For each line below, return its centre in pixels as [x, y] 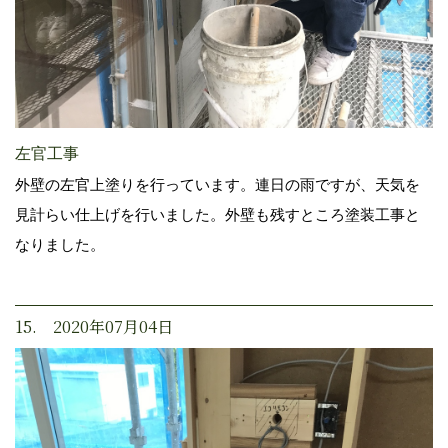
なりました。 [60, 244]
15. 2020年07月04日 [94, 326]
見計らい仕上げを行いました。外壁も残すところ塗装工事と [217, 214]
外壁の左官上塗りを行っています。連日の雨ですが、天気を [217, 184]
